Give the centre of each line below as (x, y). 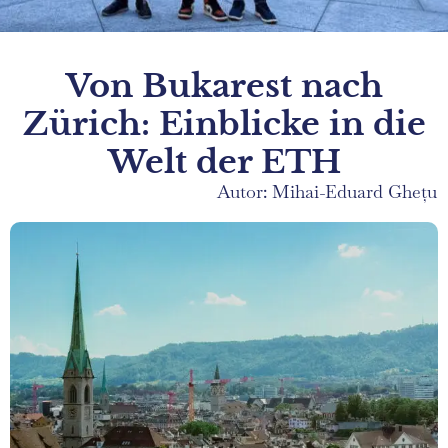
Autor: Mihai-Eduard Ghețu (327, 191)
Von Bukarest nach (224, 86)
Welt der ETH (224, 162)
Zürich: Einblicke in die (224, 124)
